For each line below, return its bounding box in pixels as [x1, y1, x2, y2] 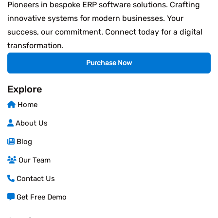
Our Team [17, 155, 51, 164]
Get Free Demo [15, 192, 67, 201]
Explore [7, 83, 42, 95]
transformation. [7, 40, 64, 50]
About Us [14, 118, 48, 127]
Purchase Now [86, 58, 132, 67]
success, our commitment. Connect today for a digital [7, 27, 202, 36]
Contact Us [15, 174, 55, 183]
